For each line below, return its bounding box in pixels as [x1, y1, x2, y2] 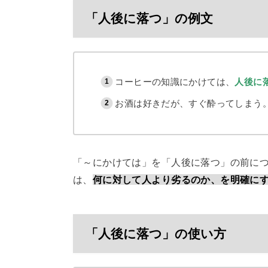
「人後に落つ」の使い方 [85, 226, 226, 240]
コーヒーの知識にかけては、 [115, 76, 235, 87]
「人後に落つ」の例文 [85, 11, 213, 25]
